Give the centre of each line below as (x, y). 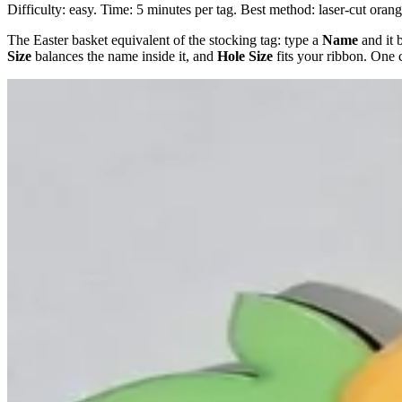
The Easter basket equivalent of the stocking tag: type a (165, 39)
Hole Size (245, 56)
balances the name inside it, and (124, 56)
